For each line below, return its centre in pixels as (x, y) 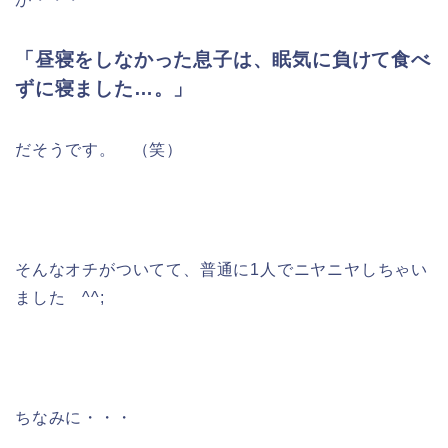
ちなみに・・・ (74, 417)
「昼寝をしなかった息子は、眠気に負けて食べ (223, 59)
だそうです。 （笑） (99, 149)
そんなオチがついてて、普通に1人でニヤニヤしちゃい (221, 269)
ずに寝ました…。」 (104, 88)
